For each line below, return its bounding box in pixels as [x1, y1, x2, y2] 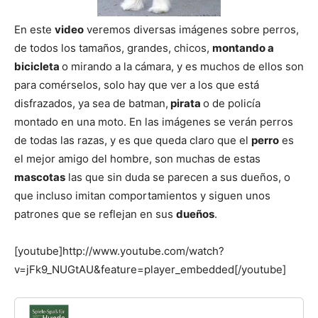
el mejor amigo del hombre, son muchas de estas [14, 151, 261, 165]
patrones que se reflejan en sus [14, 207, 176, 221]
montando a [212, 40, 274, 55]
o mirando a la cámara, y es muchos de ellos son [62, 59, 304, 73]
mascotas [14, 170, 65, 184]
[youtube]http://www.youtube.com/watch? [14, 243, 224, 258]
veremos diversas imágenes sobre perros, [84, 22, 299, 36]
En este [14, 22, 55, 36]
